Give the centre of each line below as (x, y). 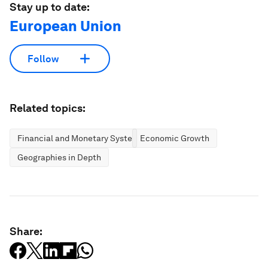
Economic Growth (175, 138)
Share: (26, 231)
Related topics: (48, 108)
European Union (66, 26)
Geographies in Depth (59, 157)
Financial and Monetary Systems (80, 138)
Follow (43, 59)
